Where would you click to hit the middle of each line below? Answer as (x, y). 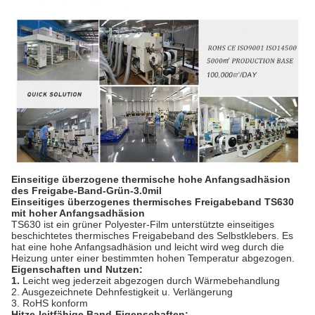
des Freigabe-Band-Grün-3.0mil (86, 191)
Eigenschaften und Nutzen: (77, 270)
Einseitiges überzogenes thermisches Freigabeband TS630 (153, 202)
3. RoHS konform (50, 303)
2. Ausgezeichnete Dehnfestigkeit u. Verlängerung (122, 292)
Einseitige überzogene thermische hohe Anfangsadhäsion (151, 180)
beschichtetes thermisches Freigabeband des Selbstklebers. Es (152, 236)
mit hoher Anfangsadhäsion (78, 213)
